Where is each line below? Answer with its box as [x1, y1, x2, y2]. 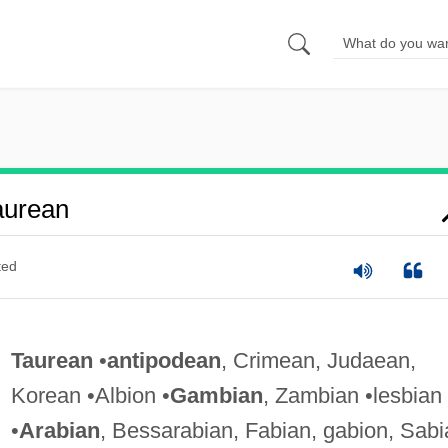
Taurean [10, 347, 93, 373]
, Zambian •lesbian [262, 382, 442, 408]
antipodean [106, 347, 221, 373]
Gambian [169, 382, 263, 408]
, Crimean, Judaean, [220, 347, 416, 373]
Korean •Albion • [10, 382, 170, 408]
